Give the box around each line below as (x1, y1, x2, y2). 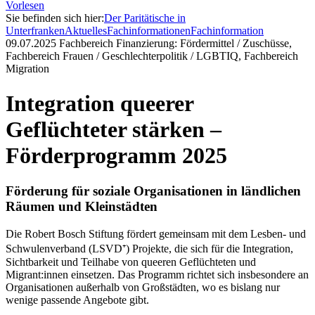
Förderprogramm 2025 (6, 142, 227, 168)
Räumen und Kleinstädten (6, 199, 157, 214)
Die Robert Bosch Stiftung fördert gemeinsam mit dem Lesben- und (6, 227, 306, 240)
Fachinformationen (107, 25, 191, 37)
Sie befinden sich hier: (6, 12, 104, 25)
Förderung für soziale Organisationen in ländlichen (6, 184, 301, 199)
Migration (6, 63, 49, 75)
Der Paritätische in (104, 12, 186, 25)
